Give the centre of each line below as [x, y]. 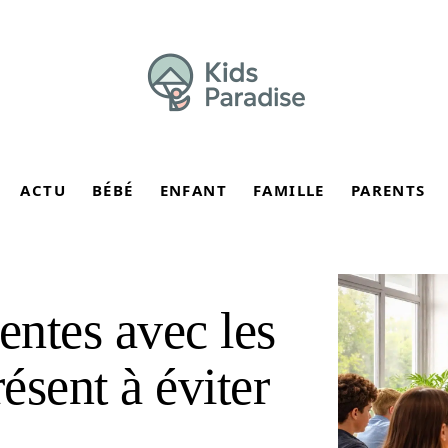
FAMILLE [289, 190]
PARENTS [388, 190]
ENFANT [193, 190]
